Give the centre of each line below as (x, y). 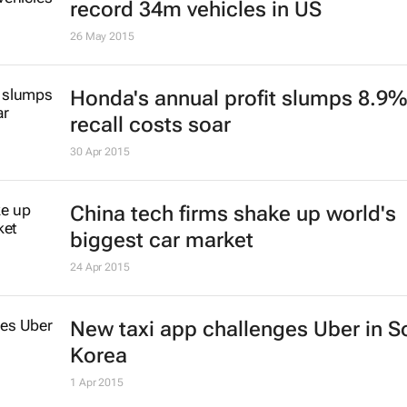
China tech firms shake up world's (233, 214)
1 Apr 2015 (96, 383)
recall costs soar (150, 125)
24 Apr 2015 (99, 268)
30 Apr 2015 (99, 152)
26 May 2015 (102, 37)
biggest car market (161, 241)
